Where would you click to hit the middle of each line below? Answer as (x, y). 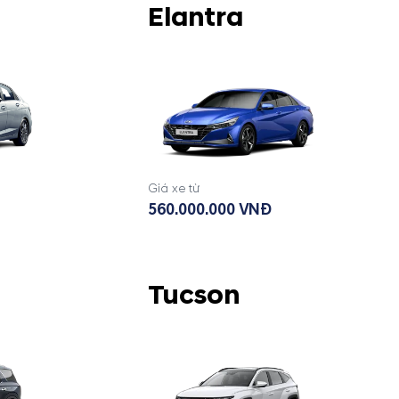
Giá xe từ (174, 188)
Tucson (194, 295)
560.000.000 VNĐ (210, 209)
